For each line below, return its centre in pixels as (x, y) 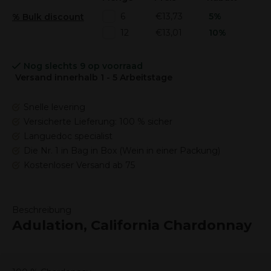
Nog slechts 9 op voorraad (83, 66)
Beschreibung (42, 210)
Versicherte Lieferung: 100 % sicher (98, 122)
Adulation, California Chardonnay (132, 225)
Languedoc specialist (68, 136)
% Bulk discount (48, 17)
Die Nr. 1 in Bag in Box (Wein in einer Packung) (122, 151)
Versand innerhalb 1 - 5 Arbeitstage (94, 77)
